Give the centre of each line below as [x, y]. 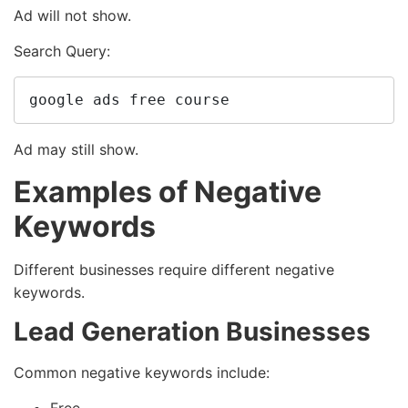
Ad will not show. [72, 15]
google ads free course [129, 100]
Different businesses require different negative [174, 269]
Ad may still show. [76, 150]
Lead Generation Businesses [192, 331]
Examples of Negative [168, 191]
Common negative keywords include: [142, 372]
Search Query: [62, 51]
